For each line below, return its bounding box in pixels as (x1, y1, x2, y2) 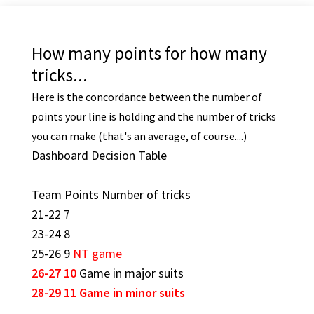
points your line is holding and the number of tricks (31, 109, 276, 123)
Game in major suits (78, 264, 184, 281)
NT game (72, 245, 122, 261)
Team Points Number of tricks (31, 186, 191, 203)
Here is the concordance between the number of (31, 89, 262, 104)
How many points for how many (31, 41, 267, 64)
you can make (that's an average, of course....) (31, 128, 247, 143)
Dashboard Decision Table (31, 146, 167, 163)
